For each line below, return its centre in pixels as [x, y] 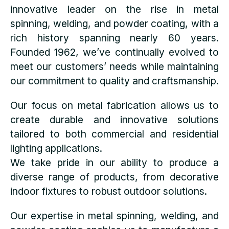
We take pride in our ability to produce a [114, 163]
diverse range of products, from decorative [114, 177]
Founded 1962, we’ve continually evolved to [114, 52]
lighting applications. [56, 148]
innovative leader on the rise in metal [114, 9]
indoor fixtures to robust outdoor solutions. [109, 191]
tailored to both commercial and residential [114, 134]
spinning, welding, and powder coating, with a [114, 24]
